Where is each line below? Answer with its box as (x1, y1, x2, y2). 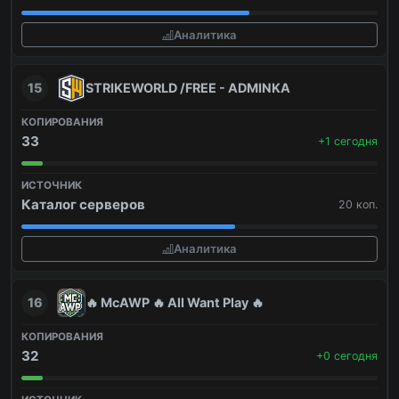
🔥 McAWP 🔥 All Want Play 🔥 (85, 294, 264, 310)
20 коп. (338, 198, 378, 212)
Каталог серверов (21, 196, 145, 214)
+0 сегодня (316, 348, 378, 362)
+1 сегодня (318, 134, 378, 149)
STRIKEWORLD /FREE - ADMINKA (85, 80, 290, 96)
